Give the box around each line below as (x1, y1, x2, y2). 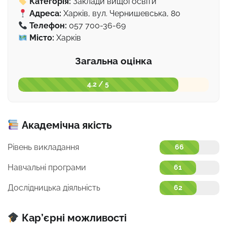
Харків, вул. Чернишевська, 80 (61, 9, 181, 19)
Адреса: (29, 9, 62, 19)
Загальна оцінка (75, 55, 152, 66)
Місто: (29, 33, 55, 43)
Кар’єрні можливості (19, 211, 127, 224)
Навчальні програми (8, 162, 86, 172)
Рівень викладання (8, 142, 79, 152)
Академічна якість (19, 119, 112, 131)
